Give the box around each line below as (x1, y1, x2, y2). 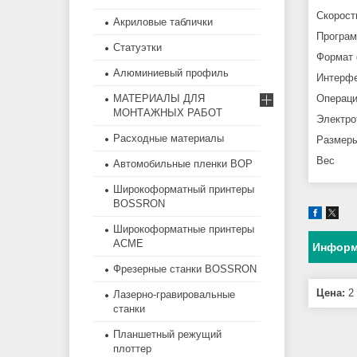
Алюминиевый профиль (113, 67, 229, 80)
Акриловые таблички (113, 16, 213, 29)
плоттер (113, 343, 151, 355)
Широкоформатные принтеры (113, 223, 254, 236)
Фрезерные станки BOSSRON (113, 263, 257, 276)
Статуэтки (113, 41, 162, 54)
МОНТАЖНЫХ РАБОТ (113, 107, 222, 120)
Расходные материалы (113, 132, 224, 145)
